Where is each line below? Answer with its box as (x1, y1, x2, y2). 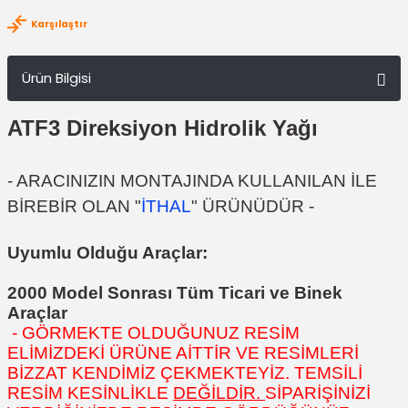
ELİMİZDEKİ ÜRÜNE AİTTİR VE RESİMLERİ (7, 343, 359, 362)
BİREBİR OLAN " (7, 197, 141, 216)
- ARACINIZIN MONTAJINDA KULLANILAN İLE (7, 171, 377, 190)
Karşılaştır (31, 16, 87, 31)
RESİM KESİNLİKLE (7, 383, 173, 403)
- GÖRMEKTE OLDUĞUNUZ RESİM (7, 323, 300, 342)
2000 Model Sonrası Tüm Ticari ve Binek (7, 283, 342, 302)
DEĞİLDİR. (173, 383, 265, 403)
